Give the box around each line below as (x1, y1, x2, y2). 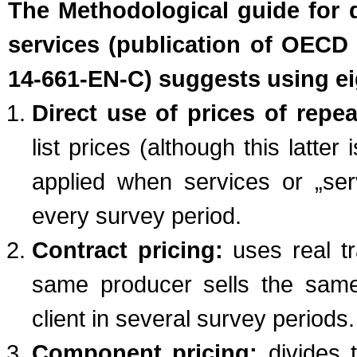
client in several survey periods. (32, 305, 355, 331)
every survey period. (32, 202, 241, 229)
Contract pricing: (32, 237, 223, 263)
